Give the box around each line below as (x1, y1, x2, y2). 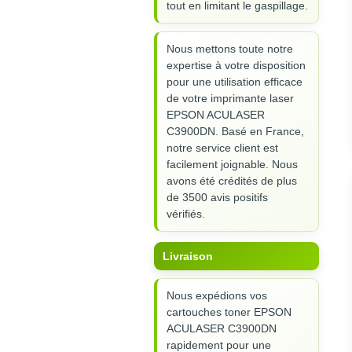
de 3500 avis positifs (167, 191, 268, 204)
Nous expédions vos (167, 289, 267, 302)
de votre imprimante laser (167, 92, 294, 105)
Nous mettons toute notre (167, 42, 293, 56)
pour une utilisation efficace (167, 75, 302, 89)
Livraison (163, 250, 213, 263)
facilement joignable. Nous (167, 158, 298, 171)
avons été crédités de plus (167, 174, 297, 188)
